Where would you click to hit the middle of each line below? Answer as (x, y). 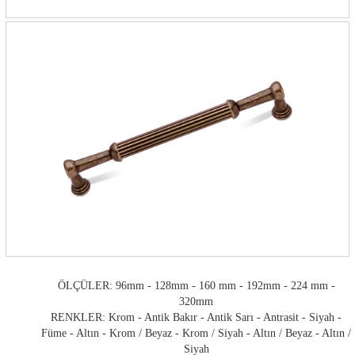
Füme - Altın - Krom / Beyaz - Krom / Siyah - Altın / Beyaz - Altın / (197, 334)
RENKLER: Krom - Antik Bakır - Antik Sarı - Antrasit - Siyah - (197, 318)
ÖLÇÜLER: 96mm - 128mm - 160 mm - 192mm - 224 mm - (196, 286)
